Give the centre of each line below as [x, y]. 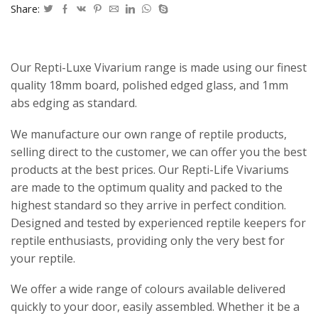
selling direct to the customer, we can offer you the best [159, 152]
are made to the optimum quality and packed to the [147, 187]
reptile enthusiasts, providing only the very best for [148, 240]
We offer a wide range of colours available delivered [148, 289]
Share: [25, 9]
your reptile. [43, 258]
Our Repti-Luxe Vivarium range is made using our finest [159, 68]
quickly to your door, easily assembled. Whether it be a [155, 307]
